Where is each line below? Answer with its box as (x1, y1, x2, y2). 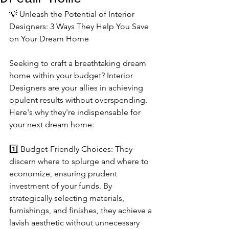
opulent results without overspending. (9, 95, 149, 105)
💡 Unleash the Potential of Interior (9, 9, 136, 19)
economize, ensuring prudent (9, 169, 119, 178)
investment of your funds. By (9, 181, 114, 191)
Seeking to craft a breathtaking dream (9, 58, 148, 68)
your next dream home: (9, 120, 94, 129)
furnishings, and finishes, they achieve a (9, 205, 154, 215)
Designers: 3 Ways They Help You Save (9, 21, 151, 31)
